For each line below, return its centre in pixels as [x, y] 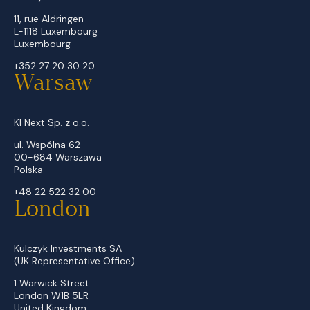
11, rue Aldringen [49, 19]
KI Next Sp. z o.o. [52, 123]
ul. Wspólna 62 [47, 145]
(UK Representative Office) [74, 261]
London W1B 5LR [51, 296]
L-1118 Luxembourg [56, 31]
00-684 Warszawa [58, 157]
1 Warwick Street [52, 283]
